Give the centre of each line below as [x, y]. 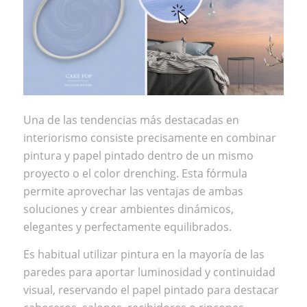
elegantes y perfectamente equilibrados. [127, 227]
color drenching [135, 174]
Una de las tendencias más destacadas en [131, 120]
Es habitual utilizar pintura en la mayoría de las [144, 255]
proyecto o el [58, 174]
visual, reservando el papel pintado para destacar [151, 290]
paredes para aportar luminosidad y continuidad [149, 272]
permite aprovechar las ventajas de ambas [133, 192]
